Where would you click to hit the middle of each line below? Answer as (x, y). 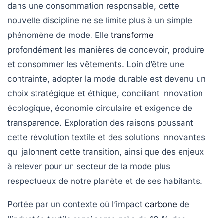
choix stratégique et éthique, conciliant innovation (105, 94)
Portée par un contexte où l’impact (76, 205)
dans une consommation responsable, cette (93, 6)
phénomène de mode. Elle (59, 35)
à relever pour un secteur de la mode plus (89, 167)
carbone (161, 205)
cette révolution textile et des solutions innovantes (106, 137)
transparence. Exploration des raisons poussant (100, 123)
